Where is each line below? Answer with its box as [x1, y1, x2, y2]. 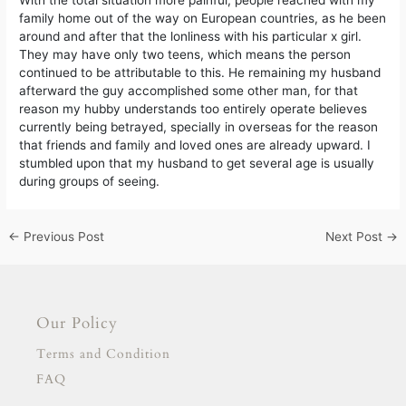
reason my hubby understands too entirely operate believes [19, 101, 368, 117]
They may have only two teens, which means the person [19, 47, 352, 63]
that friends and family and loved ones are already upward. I [19, 138, 372, 153]
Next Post [324, 229, 386, 245]
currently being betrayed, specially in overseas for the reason [19, 120, 379, 135]
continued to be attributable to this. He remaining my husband [19, 65, 382, 81]
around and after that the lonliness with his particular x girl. [19, 29, 362, 44]
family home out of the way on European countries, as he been [19, 11, 387, 26]
